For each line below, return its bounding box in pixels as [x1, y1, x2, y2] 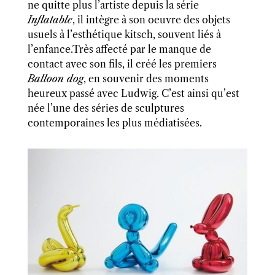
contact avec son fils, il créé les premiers [27, 57, 217, 70]
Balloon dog [27, 72, 83, 85]
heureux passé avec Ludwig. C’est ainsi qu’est [27, 87, 239, 99]
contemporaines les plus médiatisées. [27, 116, 202, 129]
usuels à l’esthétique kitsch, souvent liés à [27, 28, 221, 41]
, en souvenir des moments [83, 72, 209, 85]
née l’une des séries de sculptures [27, 101, 184, 114]
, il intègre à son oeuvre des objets [72, 13, 230, 26]
